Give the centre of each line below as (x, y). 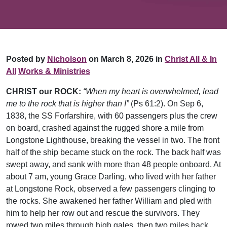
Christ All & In (191, 59)
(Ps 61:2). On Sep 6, (166, 104)
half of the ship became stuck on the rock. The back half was (113, 153)
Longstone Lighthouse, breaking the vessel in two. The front (113, 140)
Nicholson (67, 59)
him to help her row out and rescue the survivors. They (103, 213)
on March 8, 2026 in (125, 59)
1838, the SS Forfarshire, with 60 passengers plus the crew (112, 116)
